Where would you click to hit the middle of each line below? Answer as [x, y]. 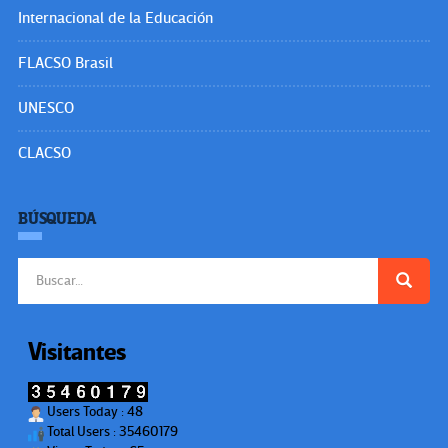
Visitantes [77, 352]
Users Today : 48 [93, 411]
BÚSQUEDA [57, 218]
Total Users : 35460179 [111, 432]
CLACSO [44, 152]
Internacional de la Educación [115, 17]
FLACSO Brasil [65, 62]
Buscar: [39, 266]
